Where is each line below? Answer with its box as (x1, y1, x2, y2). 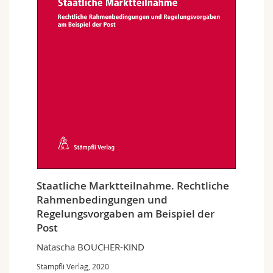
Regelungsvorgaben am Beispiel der (37, 207, 214, 221)
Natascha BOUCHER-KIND (37, 241, 144, 253)
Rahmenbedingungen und (37, 193, 168, 207)
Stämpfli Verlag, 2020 (37, 261, 109, 272)
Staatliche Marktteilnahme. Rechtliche (37, 179, 229, 193)
